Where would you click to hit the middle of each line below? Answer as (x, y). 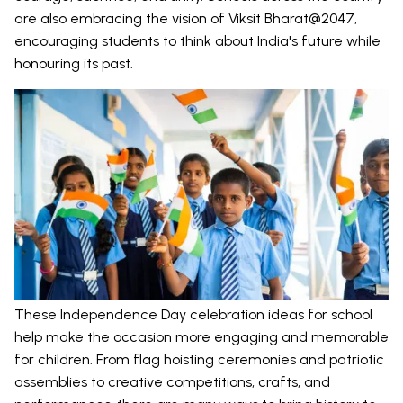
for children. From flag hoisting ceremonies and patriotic (199, 359)
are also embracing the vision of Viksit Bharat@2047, (186, 18)
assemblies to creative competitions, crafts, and (172, 381)
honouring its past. (74, 63)
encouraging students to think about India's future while (197, 40)
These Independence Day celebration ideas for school (193, 314)
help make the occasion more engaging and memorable (201, 336)
